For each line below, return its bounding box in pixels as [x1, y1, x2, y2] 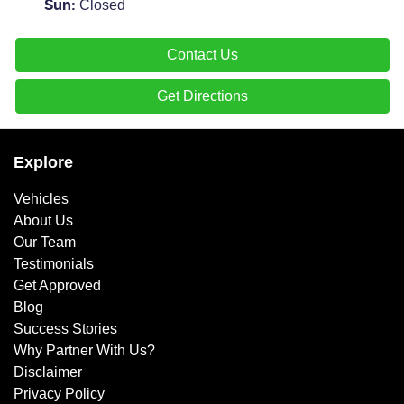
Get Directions [157, 87, 248, 104]
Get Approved [14, 277, 101, 293]
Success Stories [14, 320, 117, 336]
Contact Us [167, 46, 238, 62]
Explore [14, 152, 73, 171]
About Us [14, 212, 73, 228]
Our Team [14, 234, 76, 250]
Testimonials [14, 255, 94, 271]
